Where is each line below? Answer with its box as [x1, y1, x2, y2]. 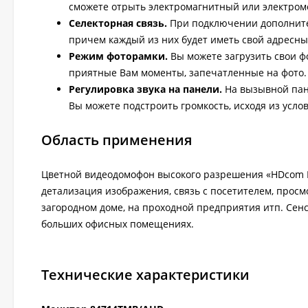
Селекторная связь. [69, 16, 170, 30]
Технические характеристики [41, 265, 250, 284]
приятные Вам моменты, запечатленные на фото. [69, 66, 307, 79]
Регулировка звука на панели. [69, 82, 222, 96]
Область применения [41, 131, 192, 149]
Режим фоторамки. [69, 49, 170, 63]
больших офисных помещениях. [41, 217, 194, 230]
